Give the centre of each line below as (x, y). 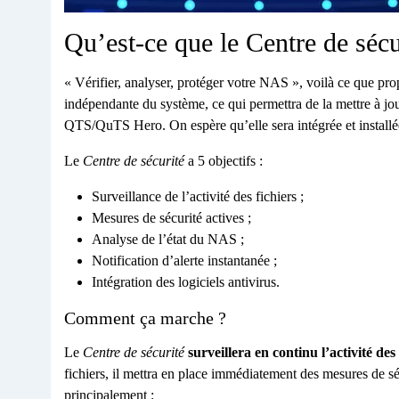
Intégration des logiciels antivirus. (186, 281)
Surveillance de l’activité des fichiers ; (198, 196)
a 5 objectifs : (224, 160)
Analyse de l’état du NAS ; (168, 239)
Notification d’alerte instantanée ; (184, 260)
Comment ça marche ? (145, 318)
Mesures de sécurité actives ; (171, 217)
